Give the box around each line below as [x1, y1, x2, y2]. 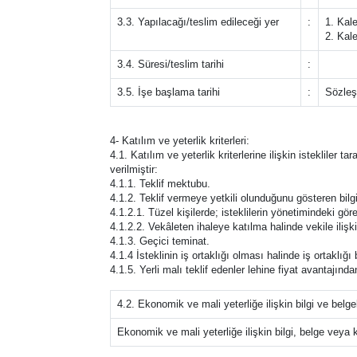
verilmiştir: [110, 163, 158, 175]
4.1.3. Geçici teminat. [110, 235, 210, 247]
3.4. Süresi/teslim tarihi [117, 58, 224, 70]
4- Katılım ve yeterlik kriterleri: [110, 135, 249, 147]
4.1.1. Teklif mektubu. [110, 178, 210, 190]
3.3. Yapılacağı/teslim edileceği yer [117, 16, 279, 28]
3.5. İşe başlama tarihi [117, 86, 220, 98]
